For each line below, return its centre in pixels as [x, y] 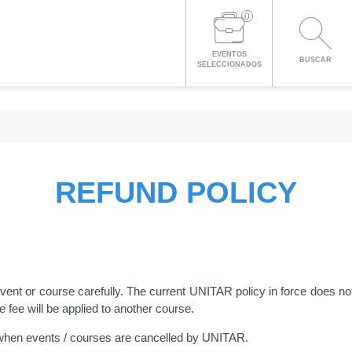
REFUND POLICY [176, 192]
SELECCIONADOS [229, 64]
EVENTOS [229, 54]
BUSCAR [315, 59]
